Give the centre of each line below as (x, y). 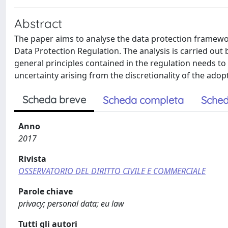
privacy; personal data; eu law (71, 203)
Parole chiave (46, 191)
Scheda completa (143, 100)
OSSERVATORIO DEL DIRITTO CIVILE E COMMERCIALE (112, 171)
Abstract (38, 23)
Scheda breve (54, 99)
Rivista (32, 159)
